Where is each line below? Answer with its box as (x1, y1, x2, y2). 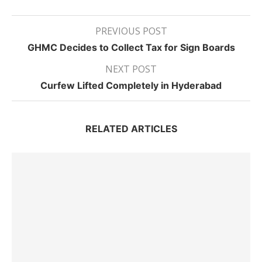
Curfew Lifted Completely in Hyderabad (40, 80, 222, 91)
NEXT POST (105, 63, 157, 75)
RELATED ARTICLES (85, 123, 177, 135)
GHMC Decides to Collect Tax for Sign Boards (27, 42, 235, 53)
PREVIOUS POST (95, 25, 167, 37)
